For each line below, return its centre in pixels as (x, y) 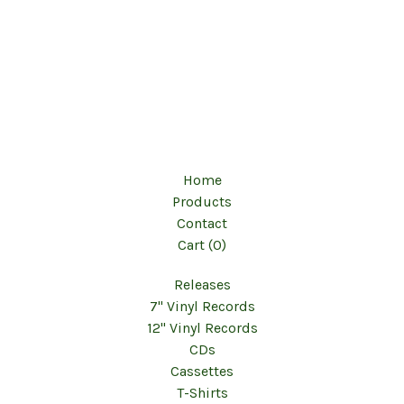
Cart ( (195, 245)
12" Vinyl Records (202, 328)
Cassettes (202, 371)
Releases (202, 285)
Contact (202, 223)
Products (202, 202)
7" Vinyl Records (202, 306)
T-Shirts (202, 393)
